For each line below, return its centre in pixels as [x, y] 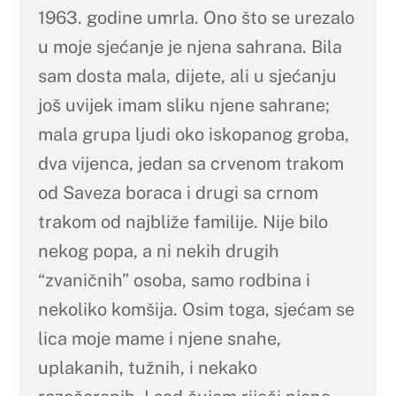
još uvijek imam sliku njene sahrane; [183, 106]
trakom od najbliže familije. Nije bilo [183, 222]
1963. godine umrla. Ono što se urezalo [196, 18]
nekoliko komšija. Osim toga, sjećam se [196, 310]
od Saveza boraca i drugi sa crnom [178, 193]
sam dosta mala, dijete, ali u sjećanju [187, 76]
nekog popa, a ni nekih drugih [158, 251]
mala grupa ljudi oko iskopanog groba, [193, 135]
